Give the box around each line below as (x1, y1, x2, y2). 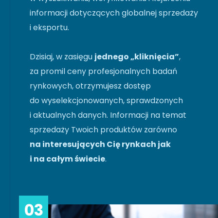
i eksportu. (30, 21, 69, 33)
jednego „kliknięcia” (94, 51, 179, 62)
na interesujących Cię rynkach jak (30, 138, 171, 150)
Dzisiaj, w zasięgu (30, 51, 94, 62)
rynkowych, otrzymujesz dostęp (30, 80, 151, 91)
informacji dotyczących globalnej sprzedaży (30, 7, 198, 18)
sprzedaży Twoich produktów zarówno (30, 124, 177, 135)
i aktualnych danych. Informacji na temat (30, 109, 186, 121)
